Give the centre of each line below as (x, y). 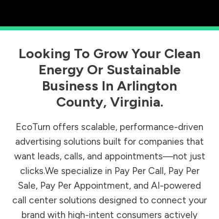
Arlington (147, 86)
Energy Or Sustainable (109, 70)
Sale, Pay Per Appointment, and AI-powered (109, 186)
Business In (79, 86)
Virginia (135, 102)
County (79, 102)
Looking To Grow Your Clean (109, 54)
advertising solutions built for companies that (109, 142)
